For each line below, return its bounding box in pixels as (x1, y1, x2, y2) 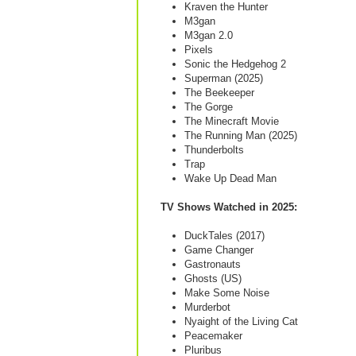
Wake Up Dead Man (184, 172, 277, 184)
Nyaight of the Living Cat (184, 315, 298, 327)
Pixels (184, 44, 213, 56)
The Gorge (184, 101, 233, 113)
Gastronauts (184, 258, 241, 270)
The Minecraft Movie (184, 115, 279, 127)
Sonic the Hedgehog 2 (184, 58, 286, 70)
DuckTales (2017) (184, 230, 265, 242)
